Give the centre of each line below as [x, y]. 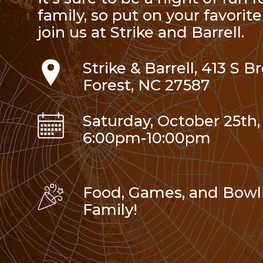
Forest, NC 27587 [146, 85]
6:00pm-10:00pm [147, 138]
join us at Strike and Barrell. [141, 32]
